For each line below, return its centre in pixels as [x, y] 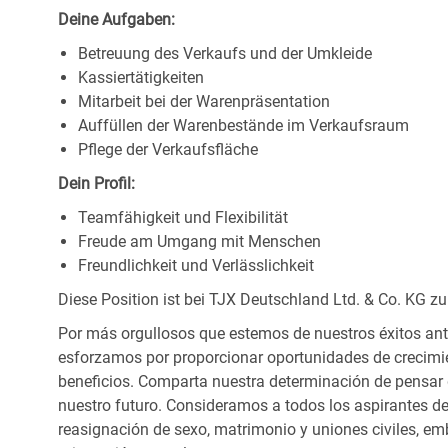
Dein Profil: [96, 184]
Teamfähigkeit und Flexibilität [183, 218]
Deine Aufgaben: [116, 20]
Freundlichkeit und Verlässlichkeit [196, 266]
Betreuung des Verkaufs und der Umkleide [225, 54]
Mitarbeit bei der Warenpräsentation [204, 102]
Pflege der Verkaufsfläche [168, 150]
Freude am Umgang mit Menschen [199, 242]
